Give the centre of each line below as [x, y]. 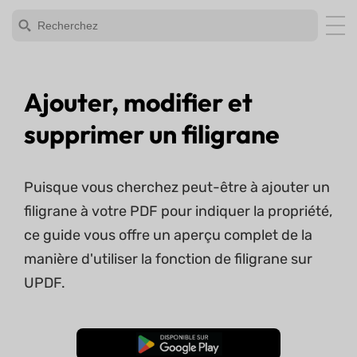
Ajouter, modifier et [138, 102]
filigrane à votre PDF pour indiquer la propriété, [178, 211]
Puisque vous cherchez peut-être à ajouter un [177, 187]
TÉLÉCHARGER [178, 344]
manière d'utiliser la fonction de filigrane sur [168, 259]
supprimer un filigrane [152, 134]
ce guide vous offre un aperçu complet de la [168, 235]
